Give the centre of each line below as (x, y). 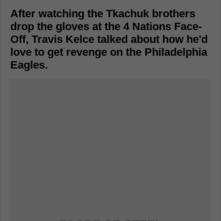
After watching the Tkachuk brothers (103, 13)
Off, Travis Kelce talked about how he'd (109, 39)
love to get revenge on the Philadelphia (109, 52)
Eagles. (29, 65)
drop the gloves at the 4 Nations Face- (106, 26)
